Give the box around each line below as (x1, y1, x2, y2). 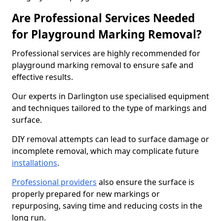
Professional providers (12, 177, 97, 187)
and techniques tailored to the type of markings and (12, 103, 207, 113)
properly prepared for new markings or (12, 188, 160, 199)
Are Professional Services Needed (12, 10, 195, 26)
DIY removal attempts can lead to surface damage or (12, 134, 209, 145)
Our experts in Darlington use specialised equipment (12, 91, 209, 102)
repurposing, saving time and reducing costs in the (12, 200, 202, 211)
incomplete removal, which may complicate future (12, 146, 199, 156)
